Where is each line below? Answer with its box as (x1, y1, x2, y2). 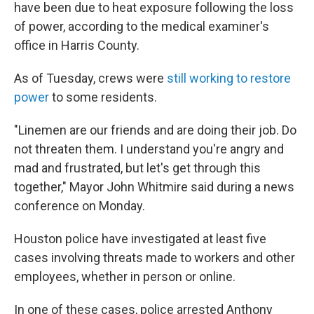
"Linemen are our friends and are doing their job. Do (14, 123, 296, 137)
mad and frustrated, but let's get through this (14, 161, 261, 175)
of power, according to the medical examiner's (14, 19, 269, 34)
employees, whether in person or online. (14, 269, 235, 284)
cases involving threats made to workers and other (14, 250, 295, 265)
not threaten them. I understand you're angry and (14, 142, 284, 156)
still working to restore (167, 71, 291, 86)
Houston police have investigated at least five (14, 231, 266, 246)
